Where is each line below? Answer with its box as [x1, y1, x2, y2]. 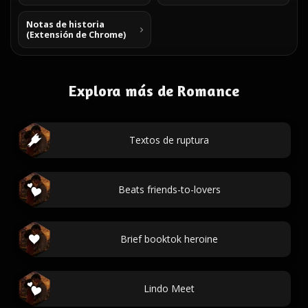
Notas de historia [26, 19, 104, 30]
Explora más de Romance [69, 82, 239, 100]
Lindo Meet [144, 282, 195, 295]
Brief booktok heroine [120, 232, 218, 245]
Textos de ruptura [129, 133, 209, 146]
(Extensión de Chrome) [26, 29, 126, 41]
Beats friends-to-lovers [118, 183, 221, 196]
